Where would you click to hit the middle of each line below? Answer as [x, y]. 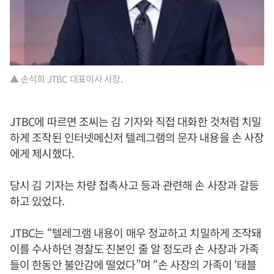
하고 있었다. [37, 201]
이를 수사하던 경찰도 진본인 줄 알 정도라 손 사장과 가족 [135, 249]
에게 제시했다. [42, 153]
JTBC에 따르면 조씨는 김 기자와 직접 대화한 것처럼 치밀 [136, 121]
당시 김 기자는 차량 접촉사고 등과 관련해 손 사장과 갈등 [135, 185]
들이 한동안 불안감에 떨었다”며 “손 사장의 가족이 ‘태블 [133, 265]
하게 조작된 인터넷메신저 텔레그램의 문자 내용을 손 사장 [137, 137]
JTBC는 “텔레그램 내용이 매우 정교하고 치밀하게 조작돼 [136, 233]
